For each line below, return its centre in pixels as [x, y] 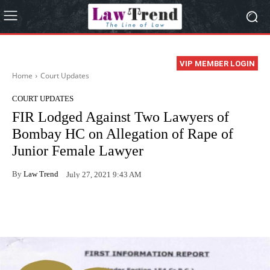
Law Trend [41, 174]
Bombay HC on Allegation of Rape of [123, 134]
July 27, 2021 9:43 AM [104, 174]
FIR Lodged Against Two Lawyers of [121, 117]
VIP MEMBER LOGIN [217, 64]
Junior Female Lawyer [78, 151]
